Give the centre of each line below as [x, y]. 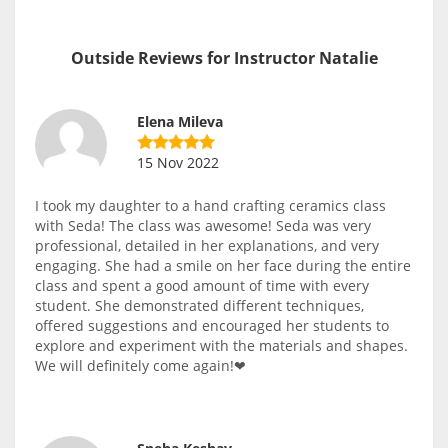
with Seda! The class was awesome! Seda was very [203, 226]
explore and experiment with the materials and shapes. [221, 346]
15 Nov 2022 [178, 163]
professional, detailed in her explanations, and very [207, 246]
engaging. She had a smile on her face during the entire [223, 266]
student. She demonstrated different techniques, [199, 306]
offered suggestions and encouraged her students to [212, 326]
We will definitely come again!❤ [140, 366]
